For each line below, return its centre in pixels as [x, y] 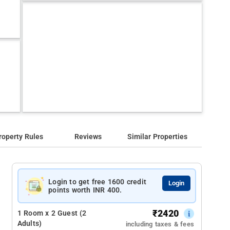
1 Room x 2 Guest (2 [52, 213]
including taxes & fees [160, 224]
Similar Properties [158, 137]
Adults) [30, 224]
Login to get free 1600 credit [98, 182]
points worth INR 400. [85, 190]
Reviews [88, 137]
